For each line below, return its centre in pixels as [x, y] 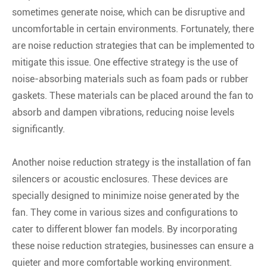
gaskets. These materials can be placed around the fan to [133, 95]
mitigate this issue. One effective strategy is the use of [125, 62]
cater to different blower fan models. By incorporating [125, 229]
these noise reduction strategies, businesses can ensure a [133, 246]
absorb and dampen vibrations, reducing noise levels [123, 112]
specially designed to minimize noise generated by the [125, 195]
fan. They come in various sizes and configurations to [125, 212]
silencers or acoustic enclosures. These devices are [120, 179]
